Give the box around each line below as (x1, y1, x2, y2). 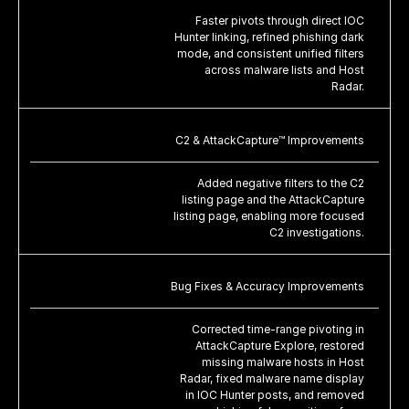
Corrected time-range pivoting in (192, 321, 364, 336)
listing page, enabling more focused (173, 208, 364, 223)
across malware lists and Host (204, 62, 364, 77)
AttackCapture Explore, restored (195, 338, 364, 352)
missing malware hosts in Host (202, 354, 364, 369)
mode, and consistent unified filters (177, 46, 364, 60)
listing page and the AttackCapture (182, 192, 364, 206)
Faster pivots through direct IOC (195, 13, 364, 27)
